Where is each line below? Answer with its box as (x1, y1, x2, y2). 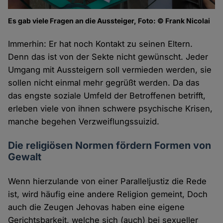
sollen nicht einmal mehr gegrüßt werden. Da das (8, 77, 200, 88)
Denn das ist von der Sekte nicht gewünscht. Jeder (8, 51, 209, 62)
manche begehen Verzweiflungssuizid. (8, 116, 160, 126)
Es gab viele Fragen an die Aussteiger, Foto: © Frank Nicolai (8, 16, 211, 25)
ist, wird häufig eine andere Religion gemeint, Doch (8, 189, 208, 199)
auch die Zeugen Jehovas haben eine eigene (8, 202, 185, 212)
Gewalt (8, 150, 42, 163)
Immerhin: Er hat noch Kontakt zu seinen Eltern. (8, 38, 193, 49)
